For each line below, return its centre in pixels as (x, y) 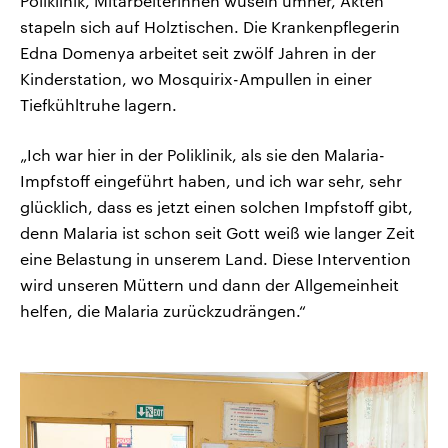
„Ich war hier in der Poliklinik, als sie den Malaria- (202, 155)
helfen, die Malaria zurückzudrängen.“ (163, 311)
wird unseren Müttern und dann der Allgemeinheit (209, 285)
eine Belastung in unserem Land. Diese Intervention (215, 259)
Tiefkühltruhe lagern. (98, 105)
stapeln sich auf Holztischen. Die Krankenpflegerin (210, 27)
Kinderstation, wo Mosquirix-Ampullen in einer (196, 79)
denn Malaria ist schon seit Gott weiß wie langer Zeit (217, 233)
